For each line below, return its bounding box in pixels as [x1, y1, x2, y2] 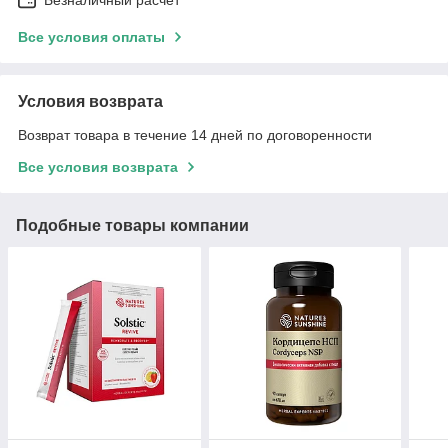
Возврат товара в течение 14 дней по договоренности [18, 126, 372, 143]
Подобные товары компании [16, 216, 249, 234]
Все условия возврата [18, 158, 178, 175]
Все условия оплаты [18, 28, 165, 45]
